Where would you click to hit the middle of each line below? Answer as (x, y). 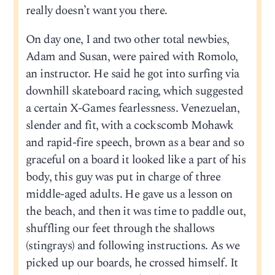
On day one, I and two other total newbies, (127, 40)
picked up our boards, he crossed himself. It (132, 263)
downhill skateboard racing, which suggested (134, 91)
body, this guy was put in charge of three (123, 177)
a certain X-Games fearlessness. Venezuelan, (133, 109)
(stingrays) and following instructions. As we (132, 246)
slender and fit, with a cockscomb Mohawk (130, 126)
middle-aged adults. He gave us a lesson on (129, 195)
